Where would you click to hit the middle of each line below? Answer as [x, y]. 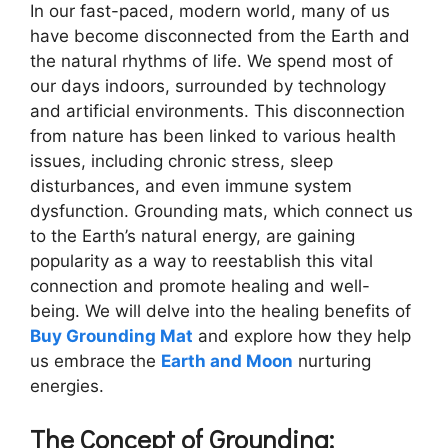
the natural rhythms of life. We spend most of [211, 60]
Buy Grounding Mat [111, 335]
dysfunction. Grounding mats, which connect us [221, 210]
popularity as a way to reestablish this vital [201, 260]
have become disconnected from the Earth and [220, 35]
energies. [67, 385]
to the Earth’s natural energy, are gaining [192, 235]
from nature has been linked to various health [213, 135]
